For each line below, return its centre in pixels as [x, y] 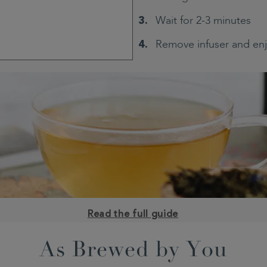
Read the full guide [133, 214]
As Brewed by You [133, 251]
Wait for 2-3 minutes [203, 21]
